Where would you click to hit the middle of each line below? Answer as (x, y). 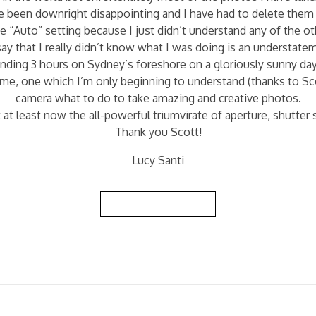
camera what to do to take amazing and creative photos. (158, 98)
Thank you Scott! (158, 132)
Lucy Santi (158, 160)
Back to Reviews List (158, 203)
